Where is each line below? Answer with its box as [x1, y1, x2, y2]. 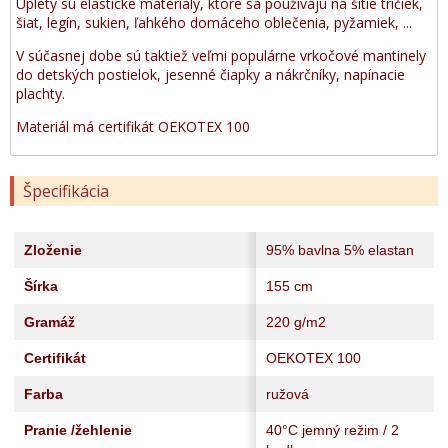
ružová [266, 386, 309, 402]
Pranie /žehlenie [24, 422, 132, 438]
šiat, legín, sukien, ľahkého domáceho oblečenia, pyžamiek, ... [16, 13, 412, 32]
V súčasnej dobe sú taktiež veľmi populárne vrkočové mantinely [16, 46, 426, 65]
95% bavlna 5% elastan [266, 242, 414, 258]
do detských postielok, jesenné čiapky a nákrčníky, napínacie [16, 65, 405, 84]
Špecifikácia [23, 180, 109, 202]
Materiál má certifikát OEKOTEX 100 [16, 117, 250, 136]
